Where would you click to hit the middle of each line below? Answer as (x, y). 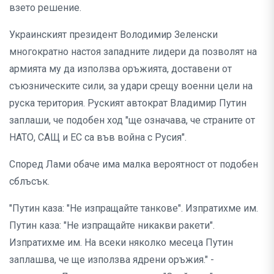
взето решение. (45, 7)
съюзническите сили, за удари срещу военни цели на (131, 86)
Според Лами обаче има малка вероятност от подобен (134, 164)
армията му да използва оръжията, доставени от (120, 68)
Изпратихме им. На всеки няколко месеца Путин (121, 242)
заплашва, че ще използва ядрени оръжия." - (112, 259)
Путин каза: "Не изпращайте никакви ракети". (112, 225)
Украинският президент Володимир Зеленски (113, 34)
